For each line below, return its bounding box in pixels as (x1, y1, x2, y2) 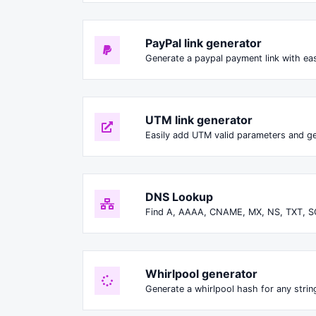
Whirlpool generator (145, 267, 257, 281)
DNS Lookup (145, 190, 213, 205)
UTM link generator (145, 113, 253, 128)
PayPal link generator (145, 36, 262, 51)
